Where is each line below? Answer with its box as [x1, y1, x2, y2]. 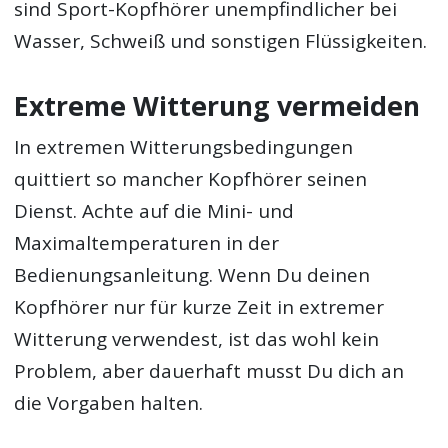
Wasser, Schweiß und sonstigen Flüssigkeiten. [14, 27, 428, 54]
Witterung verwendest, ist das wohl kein [14, 326, 380, 353]
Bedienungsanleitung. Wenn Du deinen [14, 262, 371, 289]
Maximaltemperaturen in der [14, 230, 280, 257]
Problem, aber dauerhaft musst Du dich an [14, 358, 405, 385]
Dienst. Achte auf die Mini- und [14, 198, 295, 225]
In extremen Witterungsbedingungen [14, 134, 354, 161]
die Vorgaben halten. [14, 390, 204, 417]
